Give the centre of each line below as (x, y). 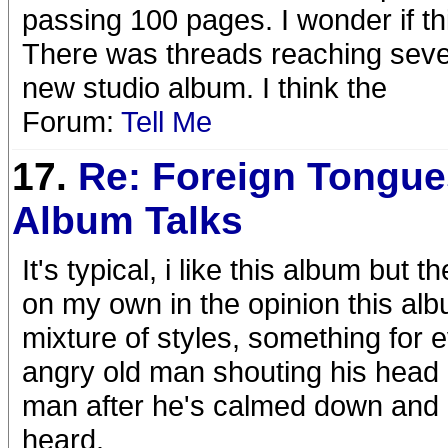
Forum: (71, 121)
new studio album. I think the (204, 87)
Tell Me (166, 121)
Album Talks (127, 220)
